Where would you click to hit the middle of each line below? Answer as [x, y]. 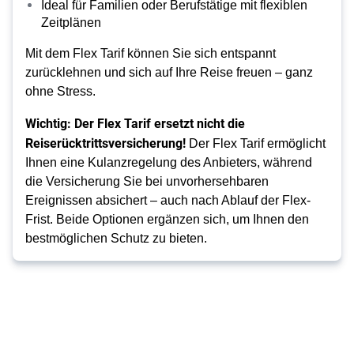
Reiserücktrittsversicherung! [105, 143]
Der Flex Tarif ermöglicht [256, 143]
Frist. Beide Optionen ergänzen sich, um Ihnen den [167, 219]
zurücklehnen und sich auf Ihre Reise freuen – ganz [169, 72]
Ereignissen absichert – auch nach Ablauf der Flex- [168, 200]
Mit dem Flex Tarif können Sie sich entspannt [151, 53]
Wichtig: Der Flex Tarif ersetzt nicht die [135, 123]
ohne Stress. [60, 91]
